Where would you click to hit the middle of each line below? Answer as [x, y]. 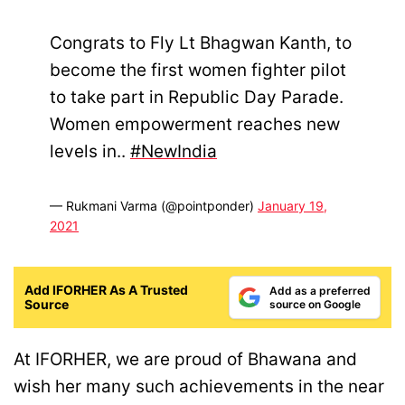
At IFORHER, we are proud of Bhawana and [185, 360]
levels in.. [90, 151]
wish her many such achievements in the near [199, 387]
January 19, [292, 206]
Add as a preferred [320, 291]
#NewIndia [174, 151]
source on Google [315, 305]
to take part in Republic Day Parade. [197, 97]
